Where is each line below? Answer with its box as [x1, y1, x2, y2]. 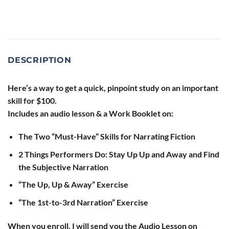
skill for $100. [8, 95, 57, 105]
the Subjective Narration [18, 162, 108, 172]
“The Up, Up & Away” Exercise [18, 179, 128, 190]
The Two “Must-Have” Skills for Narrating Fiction [18, 131, 195, 142]
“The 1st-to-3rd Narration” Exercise [18, 197, 148, 208]
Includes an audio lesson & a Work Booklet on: [8, 108, 173, 118]
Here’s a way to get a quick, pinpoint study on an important [8, 82, 218, 93]
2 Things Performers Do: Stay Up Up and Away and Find [18, 149, 219, 159]
